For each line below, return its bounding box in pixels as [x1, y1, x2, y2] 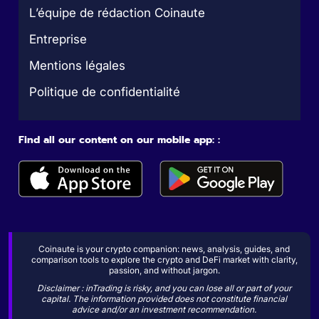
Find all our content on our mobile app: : [19, 132, 221, 147]
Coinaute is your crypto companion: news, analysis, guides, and [38, 243, 290, 254]
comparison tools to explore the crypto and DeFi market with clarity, [31, 253, 298, 265]
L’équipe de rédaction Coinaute [29, 5, 206, 20]
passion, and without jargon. [108, 264, 220, 276]
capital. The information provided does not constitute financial [41, 293, 287, 304]
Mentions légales [29, 58, 126, 73]
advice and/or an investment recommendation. [72, 303, 256, 315]
